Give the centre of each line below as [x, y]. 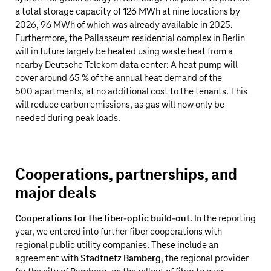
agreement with [48, 259]
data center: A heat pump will [178, 65]
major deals [56, 194]
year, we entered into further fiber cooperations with [119, 232]
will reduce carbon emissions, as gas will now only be [120, 105]
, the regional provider [205, 259]
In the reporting [224, 219]
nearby [30, 65]
